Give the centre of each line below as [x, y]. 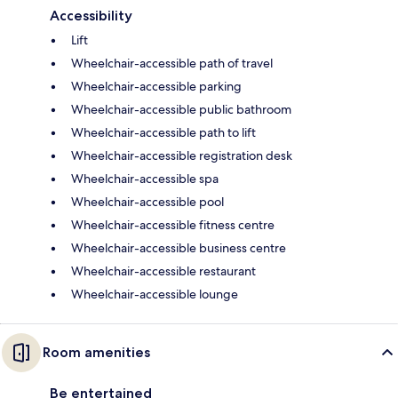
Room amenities [96, 352]
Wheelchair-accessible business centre [179, 247]
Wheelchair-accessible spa [145, 178]
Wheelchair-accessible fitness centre [173, 224]
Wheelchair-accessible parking [156, 86]
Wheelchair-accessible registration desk [182, 155]
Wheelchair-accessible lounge [155, 294]
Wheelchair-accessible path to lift [163, 132]
